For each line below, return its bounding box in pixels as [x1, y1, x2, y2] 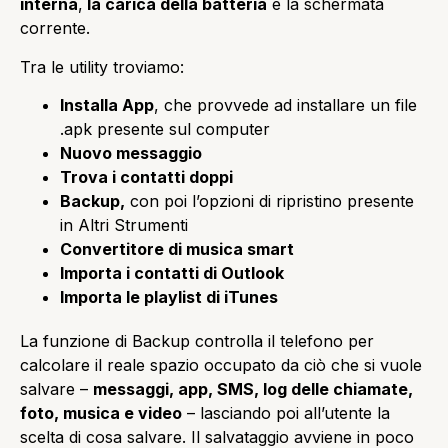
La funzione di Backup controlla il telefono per [20, 331, 374, 352]
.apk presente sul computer [60, 119, 270, 140]
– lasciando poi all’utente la [182, 403, 390, 424]
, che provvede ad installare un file [154, 95, 417, 116]
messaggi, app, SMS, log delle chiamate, [93, 379, 413, 400]
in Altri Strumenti [60, 215, 188, 236]
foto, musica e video [20, 403, 182, 424]
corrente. [20, 18, 90, 39]
